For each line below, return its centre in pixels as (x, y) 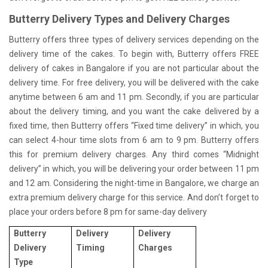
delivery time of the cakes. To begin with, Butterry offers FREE (134, 54)
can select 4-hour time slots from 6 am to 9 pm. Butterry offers (134, 140)
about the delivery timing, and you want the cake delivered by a (134, 112)
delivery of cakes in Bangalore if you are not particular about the (134, 68)
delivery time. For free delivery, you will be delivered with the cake (134, 83)
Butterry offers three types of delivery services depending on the (134, 40)
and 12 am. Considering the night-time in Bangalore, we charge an (134, 183)
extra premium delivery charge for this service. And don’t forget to (134, 198)
